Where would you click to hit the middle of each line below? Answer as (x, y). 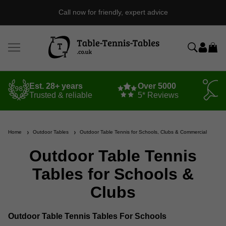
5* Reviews (158, 95)
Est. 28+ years (56, 86)
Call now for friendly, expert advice (113, 12)
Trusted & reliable (61, 95)
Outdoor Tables (49, 132)
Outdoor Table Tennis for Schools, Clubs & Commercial (142, 132)
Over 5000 (157, 86)
